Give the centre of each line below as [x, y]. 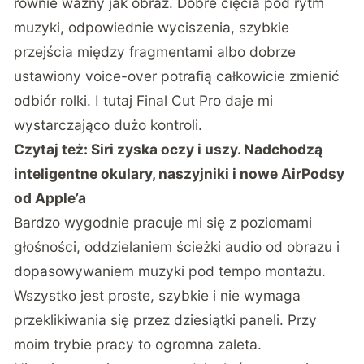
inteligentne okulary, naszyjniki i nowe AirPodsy [180, 174]
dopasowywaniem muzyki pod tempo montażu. [170, 271]
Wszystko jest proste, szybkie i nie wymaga [158, 296]
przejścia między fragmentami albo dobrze [155, 52]
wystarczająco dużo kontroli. [108, 125]
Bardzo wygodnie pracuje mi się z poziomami [163, 223]
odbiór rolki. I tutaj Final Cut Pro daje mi [144, 101]
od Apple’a [50, 198]
